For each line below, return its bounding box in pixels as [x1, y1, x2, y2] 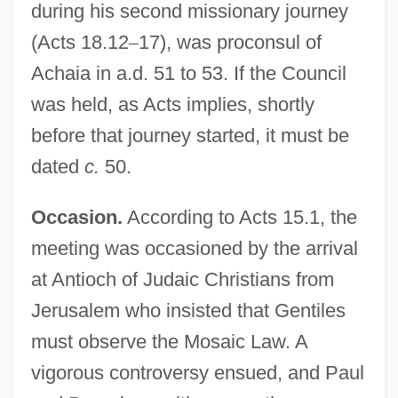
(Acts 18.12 [30, 30, 129, 53]
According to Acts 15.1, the [122, 205, 357, 228]
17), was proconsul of [138, 30, 322, 53]
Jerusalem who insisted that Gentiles [30, 298, 346, 322]
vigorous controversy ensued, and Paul [30, 361, 364, 384]
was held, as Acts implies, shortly [30, 92, 314, 115]
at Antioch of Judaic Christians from [30, 267, 334, 291]
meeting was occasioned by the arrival [30, 236, 358, 259]
